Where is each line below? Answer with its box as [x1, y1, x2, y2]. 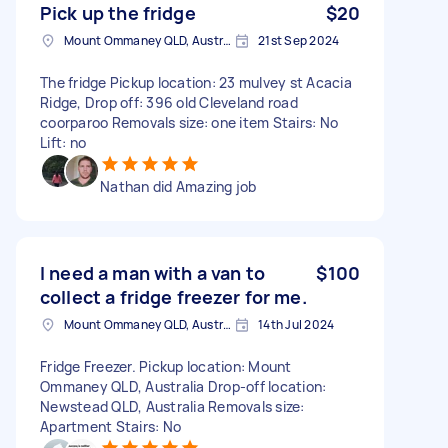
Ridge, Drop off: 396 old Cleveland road [40, 92, 298, 112]
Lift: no [40, 132, 86, 152]
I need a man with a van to [40, 260, 265, 285]
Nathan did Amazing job [100, 176, 257, 196]
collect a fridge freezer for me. [40, 284, 307, 309]
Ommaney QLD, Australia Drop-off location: [40, 376, 327, 396]
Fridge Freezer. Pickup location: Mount [40, 356, 292, 376]
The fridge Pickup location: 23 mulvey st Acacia [40, 72, 352, 92]
